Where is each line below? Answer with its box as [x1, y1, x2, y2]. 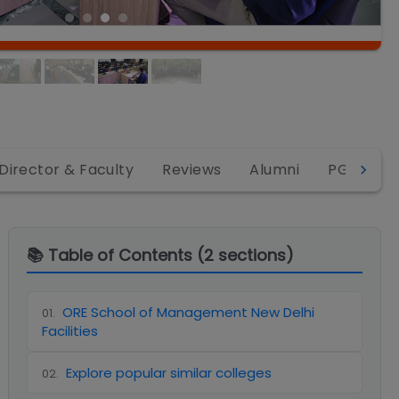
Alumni [249, 159, 300, 180]
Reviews [162, 159, 222, 180]
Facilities [42, 322, 99, 340]
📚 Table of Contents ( [27, 244, 205, 266]
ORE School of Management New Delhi [62, 303, 315, 322]
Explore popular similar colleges [66, 363, 273, 382]
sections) [214, 244, 295, 266]
